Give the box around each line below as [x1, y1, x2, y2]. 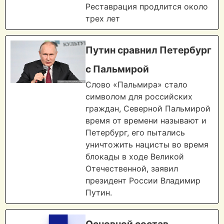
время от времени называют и [85, 115, 206, 126]
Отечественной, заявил [85, 163, 178, 174]
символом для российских [85, 91, 192, 102]
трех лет [85, 13, 120, 24]
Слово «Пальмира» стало [85, 79, 187, 90]
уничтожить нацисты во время [85, 139, 208, 150]
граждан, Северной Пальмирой [85, 103, 210, 114]
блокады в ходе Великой [85, 151, 184, 162]
